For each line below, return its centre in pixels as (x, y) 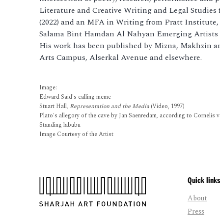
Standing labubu (60, 125)
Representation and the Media (110, 106)
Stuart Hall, (55, 106)
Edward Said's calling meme (75, 97)
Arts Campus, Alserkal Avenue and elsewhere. (121, 57)
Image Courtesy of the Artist (76, 134)
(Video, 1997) (167, 106)
